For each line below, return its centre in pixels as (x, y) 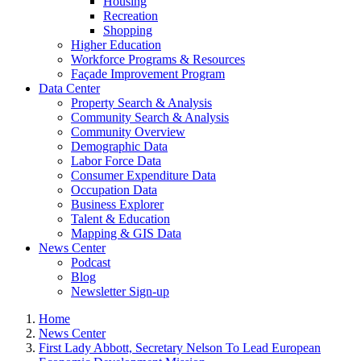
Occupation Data (114, 190)
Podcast (91, 262)
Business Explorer (117, 204)
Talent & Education (120, 219)
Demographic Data (119, 146)
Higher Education (116, 45)
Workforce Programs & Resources (158, 59)
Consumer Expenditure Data (143, 175)
